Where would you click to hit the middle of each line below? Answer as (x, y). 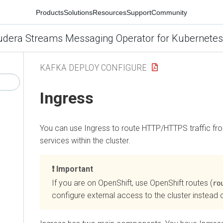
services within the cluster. (85, 140)
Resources (110, 12)
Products (50, 12)
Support (139, 12)
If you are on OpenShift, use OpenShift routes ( (132, 183)
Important (75, 169)
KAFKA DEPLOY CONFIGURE (93, 67)
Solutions (78, 12)
